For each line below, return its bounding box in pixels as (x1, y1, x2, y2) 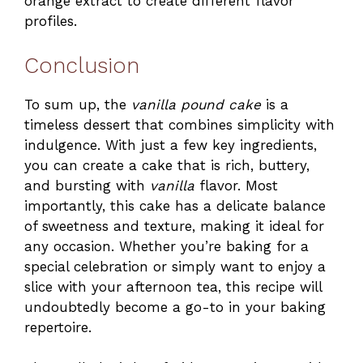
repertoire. (24, 318, 92, 335)
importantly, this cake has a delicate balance (24, 197, 326, 214)
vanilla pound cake (131, 96, 261, 113)
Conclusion (24, 52, 139, 79)
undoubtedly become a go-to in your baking (24, 298, 326, 315)
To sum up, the (24, 96, 131, 113)
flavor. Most (194, 177, 278, 194)
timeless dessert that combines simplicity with (24, 116, 335, 133)
